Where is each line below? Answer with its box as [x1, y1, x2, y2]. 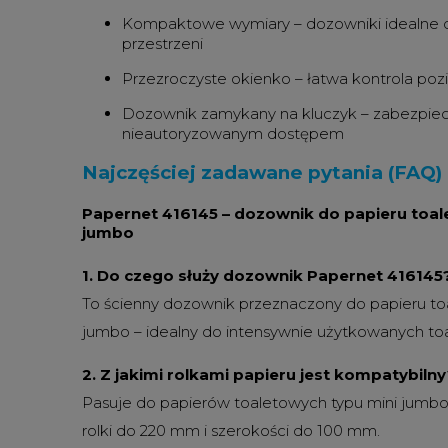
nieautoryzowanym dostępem [122, 123, 344, 143]
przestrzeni [122, 33, 203, 53]
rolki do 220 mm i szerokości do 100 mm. [82, 421, 380, 440]
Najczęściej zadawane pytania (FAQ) [82, 161, 442, 185]
